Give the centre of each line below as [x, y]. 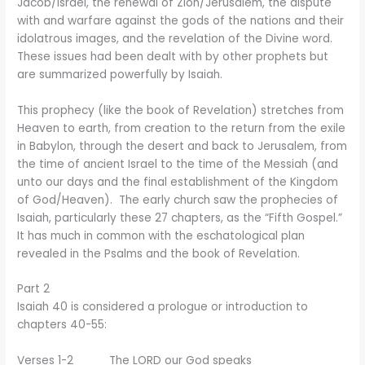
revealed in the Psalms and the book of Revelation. [159, 253]
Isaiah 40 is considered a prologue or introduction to [163, 307]
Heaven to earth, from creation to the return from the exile [182, 128]
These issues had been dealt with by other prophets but [173, 56]
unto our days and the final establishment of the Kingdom [178, 182]
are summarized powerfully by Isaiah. [120, 74]
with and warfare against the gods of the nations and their [181, 20]
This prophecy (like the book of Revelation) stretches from [181, 110]
